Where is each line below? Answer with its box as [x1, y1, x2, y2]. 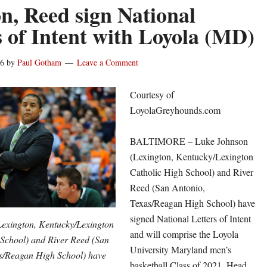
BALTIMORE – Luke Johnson [130, 135, 248, 147]
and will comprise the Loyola [130, 228, 238, 240]
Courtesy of [130, 88, 174, 101]
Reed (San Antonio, [130, 181, 205, 194]
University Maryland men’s [130, 243, 231, 256]
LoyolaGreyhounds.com [130, 104, 221, 116]
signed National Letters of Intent [130, 212, 251, 225]
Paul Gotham [17, 57, 61, 68]
